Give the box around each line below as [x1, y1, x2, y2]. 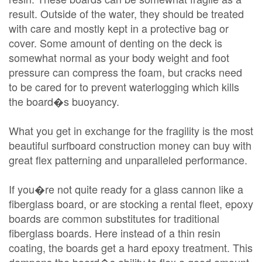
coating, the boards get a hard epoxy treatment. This [9, 240, 253, 255]
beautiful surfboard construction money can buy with [9, 137, 251, 153]
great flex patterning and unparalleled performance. [9, 152, 247, 167]
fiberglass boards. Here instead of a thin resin [9, 225, 220, 240]
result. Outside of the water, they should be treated [9, 6, 244, 21]
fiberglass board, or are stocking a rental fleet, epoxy [9, 196, 253, 211]
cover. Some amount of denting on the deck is [9, 35, 222, 50]
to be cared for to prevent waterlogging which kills [9, 79, 239, 94]
